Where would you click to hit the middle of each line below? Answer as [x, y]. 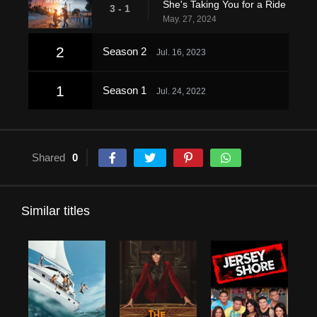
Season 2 [126, 51]
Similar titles [56, 211]
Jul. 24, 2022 [181, 91]
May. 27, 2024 [190, 19]
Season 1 [126, 90]
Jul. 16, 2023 [181, 52]
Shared [48, 157]
